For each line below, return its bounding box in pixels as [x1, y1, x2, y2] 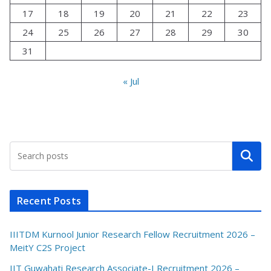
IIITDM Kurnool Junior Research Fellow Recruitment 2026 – [10, 228, 255, 241]
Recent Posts [17, 194, 81, 208]
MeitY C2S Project [10, 241, 85, 254]
